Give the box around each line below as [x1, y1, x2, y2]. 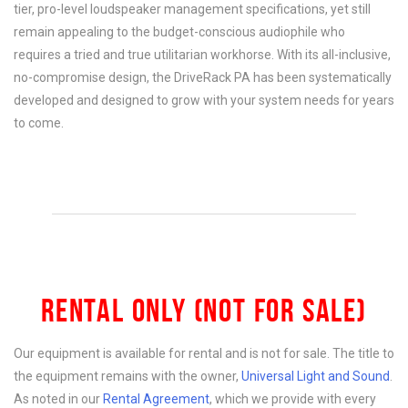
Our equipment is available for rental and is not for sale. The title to [14, 346, 394, 361]
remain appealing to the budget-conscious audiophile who [14, 25, 345, 39]
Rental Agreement [103, 392, 209, 406]
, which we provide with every [209, 392, 376, 406]
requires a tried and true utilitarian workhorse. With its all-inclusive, [14, 47, 391, 62]
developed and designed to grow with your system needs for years [14, 93, 394, 107]
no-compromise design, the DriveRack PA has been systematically [14, 70, 392, 85]
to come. [14, 116, 64, 130]
